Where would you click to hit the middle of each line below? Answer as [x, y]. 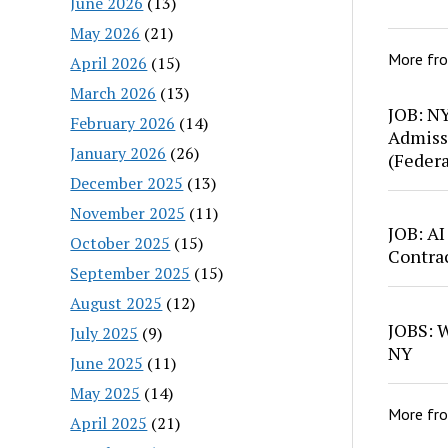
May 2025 [105, 392]
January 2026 [118, 152]
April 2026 [109, 62]
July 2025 [104, 332]
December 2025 [127, 182]
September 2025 [130, 272]
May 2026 [105, 32]
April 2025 [109, 422]
